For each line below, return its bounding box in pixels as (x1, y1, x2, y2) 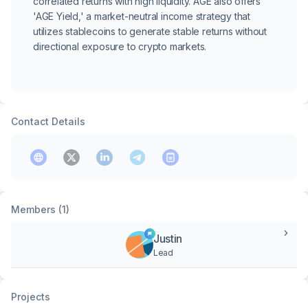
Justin (153, 232, 183, 245)
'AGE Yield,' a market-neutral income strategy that (33, 10, 250, 22)
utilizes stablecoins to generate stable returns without (33, 25, 267, 37)
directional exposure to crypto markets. (33, 41, 207, 52)
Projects (11, 291, 50, 302)
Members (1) (11, 203, 69, 215)
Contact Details (11, 115, 85, 127)
